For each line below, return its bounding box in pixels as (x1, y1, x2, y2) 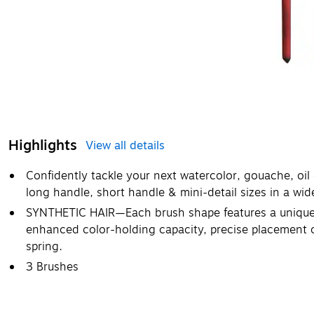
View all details (86, 137, 165, 155)
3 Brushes (26, 259, 78, 276)
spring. (26, 238, 62, 256)
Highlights (8, 135, 77, 157)
